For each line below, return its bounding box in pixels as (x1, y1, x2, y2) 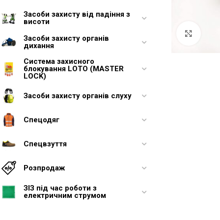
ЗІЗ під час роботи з (24, 184, 97, 192)
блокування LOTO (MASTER (24, 64, 124, 73)
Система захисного (24, 57, 94, 66)
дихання (24, 41, 54, 50)
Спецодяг (24, 115, 59, 124)
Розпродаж (24, 163, 65, 172)
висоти (24, 17, 50, 26)
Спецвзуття (24, 139, 67, 148)
